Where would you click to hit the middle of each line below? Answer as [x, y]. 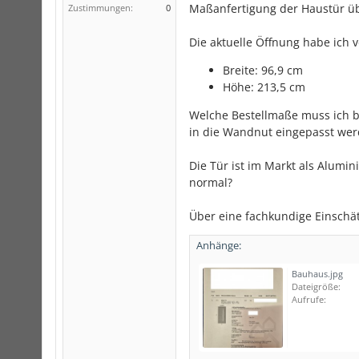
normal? [211, 182]
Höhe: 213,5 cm [264, 87]
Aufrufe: [309, 299]
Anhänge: [219, 245]
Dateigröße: [316, 286]
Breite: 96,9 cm [263, 70]
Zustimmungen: [101, 8]
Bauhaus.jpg [317, 274]
